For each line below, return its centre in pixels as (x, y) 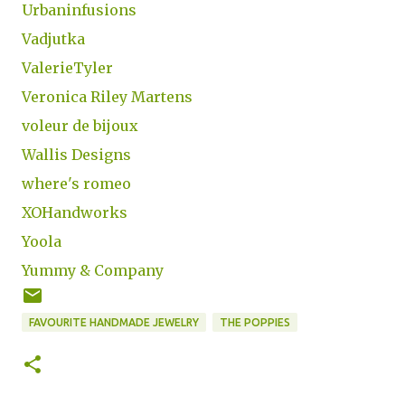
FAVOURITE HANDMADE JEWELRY (114, 322)
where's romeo (76, 184)
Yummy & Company (93, 270)
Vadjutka (53, 39)
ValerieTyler (67, 68)
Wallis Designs (76, 155)
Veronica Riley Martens (107, 97)
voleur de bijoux (80, 126)
